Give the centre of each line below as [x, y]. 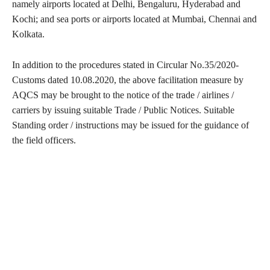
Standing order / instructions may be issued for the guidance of [130, 125]
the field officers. [44, 140]
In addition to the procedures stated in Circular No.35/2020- [125, 65]
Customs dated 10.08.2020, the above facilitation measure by [128, 80]
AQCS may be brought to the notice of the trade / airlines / [123, 95]
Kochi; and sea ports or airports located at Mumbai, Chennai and [134, 19]
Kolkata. [28, 34]
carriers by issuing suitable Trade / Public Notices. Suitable [123, 110]
